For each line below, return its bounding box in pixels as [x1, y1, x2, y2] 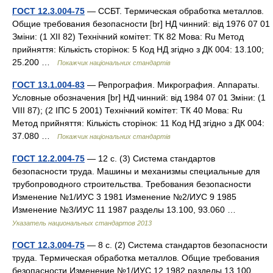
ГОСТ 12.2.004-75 [12, 154, 85, 163]
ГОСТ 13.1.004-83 [12, 80, 85, 90]
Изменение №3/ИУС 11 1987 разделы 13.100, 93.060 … [12, 205, 241, 214]
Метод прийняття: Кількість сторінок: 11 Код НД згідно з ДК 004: [12, 118, 264, 128]
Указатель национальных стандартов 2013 [12, 219, 152, 227]
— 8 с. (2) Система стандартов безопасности [85, 240, 268, 250]
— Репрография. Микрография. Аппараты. [85, 80, 260, 90]
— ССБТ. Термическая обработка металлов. [85, 6, 264, 16]
